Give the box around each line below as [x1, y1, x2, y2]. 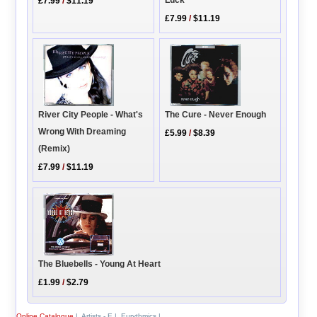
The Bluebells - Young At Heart [38, 259, 161, 270]
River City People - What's [38, 110, 144, 120]
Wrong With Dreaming [38, 127, 127, 137]
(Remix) [38, 144, 71, 154]
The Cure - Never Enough [165, 110, 267, 120]
